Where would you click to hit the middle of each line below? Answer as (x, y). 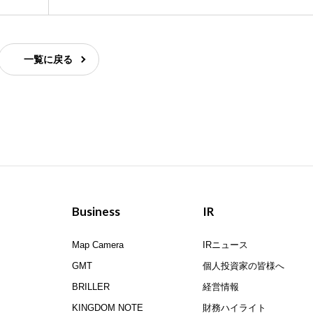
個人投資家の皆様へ (244, 266)
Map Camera (98, 245)
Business (96, 212)
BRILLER (91, 287)
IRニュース (226, 245)
